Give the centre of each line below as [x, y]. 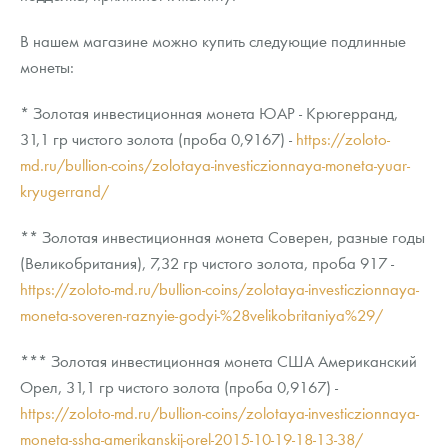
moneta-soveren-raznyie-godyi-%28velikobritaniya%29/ [201, 315]
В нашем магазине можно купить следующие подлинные [213, 41]
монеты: [47, 67]
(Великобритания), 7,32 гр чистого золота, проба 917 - [207, 263]
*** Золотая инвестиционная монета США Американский [218, 361]
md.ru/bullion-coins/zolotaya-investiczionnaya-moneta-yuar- [215, 165]
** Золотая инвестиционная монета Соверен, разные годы [222, 237]
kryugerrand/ [64, 191]
